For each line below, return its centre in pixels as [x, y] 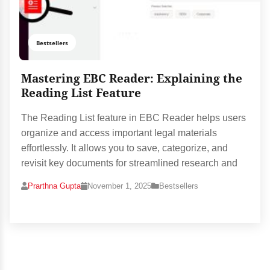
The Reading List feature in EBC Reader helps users [134, 118]
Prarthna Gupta [55, 186]
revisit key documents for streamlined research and [130, 163]
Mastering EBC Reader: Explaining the [132, 79]
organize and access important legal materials [119, 133]
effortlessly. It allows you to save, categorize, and [125, 148]
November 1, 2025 [120, 186]
